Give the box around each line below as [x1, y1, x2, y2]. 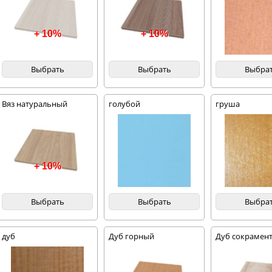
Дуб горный [109, 231, 155, 242]
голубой [109, 98, 141, 109]
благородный [2, 108, 54, 119]
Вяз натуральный [2, 98, 68, 109]
